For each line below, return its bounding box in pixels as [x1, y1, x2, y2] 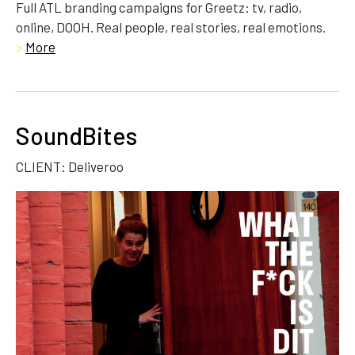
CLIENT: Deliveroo [16, 158, 124, 174]
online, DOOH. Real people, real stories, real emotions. [16, 18, 328, 35]
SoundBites [16, 120, 137, 150]
